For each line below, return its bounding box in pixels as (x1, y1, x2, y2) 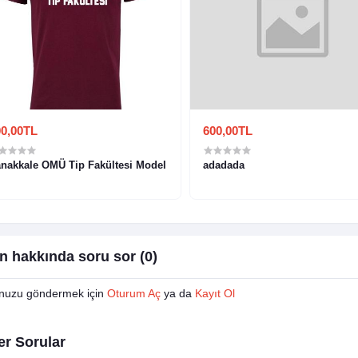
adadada (202, 159, 245, 172)
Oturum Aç (106, 287, 161, 300)
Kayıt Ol (194, 287, 235, 300)
